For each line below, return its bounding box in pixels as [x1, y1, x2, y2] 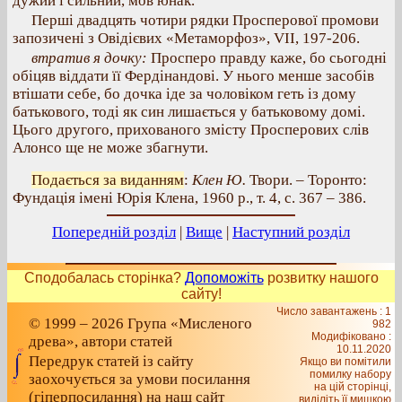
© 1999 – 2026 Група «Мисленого [29, 315, 252, 332]
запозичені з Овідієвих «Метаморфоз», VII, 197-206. [13, 30, 360, 47]
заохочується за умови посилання [29, 371, 250, 388]
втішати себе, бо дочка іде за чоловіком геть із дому [13, 85, 356, 102]
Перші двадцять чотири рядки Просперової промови [31, 12, 379, 29]
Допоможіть [184, 270, 264, 285]
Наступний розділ [232, 223, 350, 240]
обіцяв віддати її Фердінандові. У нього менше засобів [13, 67, 374, 84]
